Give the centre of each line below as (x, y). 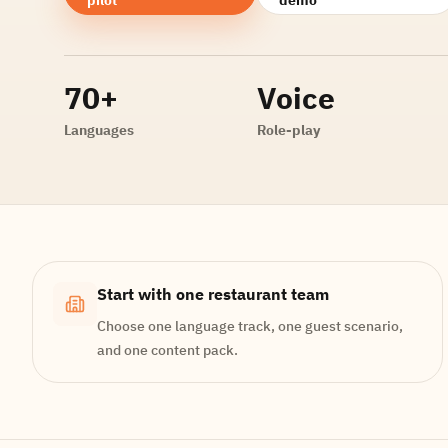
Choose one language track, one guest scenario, (250, 326)
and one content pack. (167, 350)
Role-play (289, 130)
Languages (99, 130)
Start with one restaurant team (213, 294)
